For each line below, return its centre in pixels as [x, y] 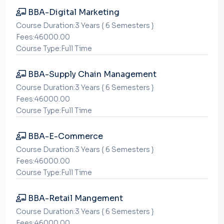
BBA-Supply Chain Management [91, 74]
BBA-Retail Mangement [74, 198]
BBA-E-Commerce [64, 136]
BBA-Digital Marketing [73, 12]
